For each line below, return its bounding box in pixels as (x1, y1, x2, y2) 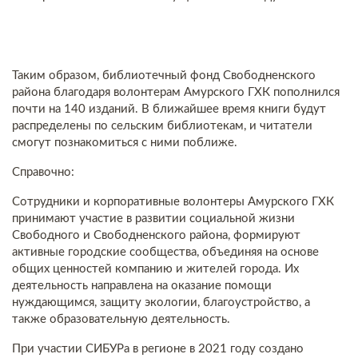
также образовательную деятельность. (12, 313, 230, 325)
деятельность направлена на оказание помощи (12, 280, 272, 292)
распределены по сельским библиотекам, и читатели (12, 120, 312, 132)
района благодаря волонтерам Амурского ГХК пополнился (12, 86, 340, 98)
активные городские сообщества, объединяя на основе (12, 246, 319, 258)
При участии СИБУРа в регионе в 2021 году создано (12, 343, 304, 355)
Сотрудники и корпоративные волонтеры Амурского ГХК (12, 196, 334, 208)
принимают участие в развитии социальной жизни (12, 213, 295, 225)
